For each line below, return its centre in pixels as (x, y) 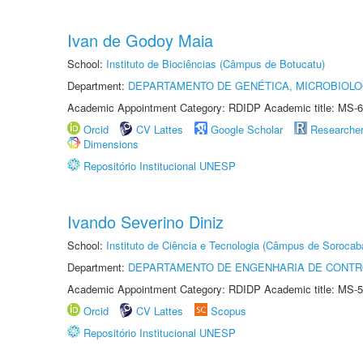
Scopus (228, 311)
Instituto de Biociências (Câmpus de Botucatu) (216, 64)
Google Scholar (247, 129)
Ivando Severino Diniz (145, 222)
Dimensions (111, 144)
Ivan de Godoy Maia (140, 40)
